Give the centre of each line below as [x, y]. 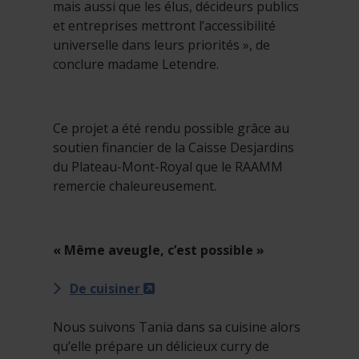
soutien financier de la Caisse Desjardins [173, 148]
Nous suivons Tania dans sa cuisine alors [177, 327]
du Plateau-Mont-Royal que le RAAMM [168, 167]
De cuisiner [105, 289]
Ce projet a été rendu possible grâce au [171, 129]
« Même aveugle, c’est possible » [159, 250]
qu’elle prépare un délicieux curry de [161, 347]
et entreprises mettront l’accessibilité [164, 26]
